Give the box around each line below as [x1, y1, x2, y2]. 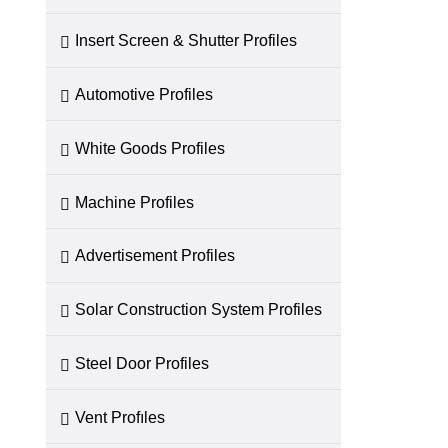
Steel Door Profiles [75, 353, 210, 372]
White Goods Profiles [75, 138, 226, 157]
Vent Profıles [75, 407, 166, 426]
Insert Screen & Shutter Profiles [75, 31, 298, 50]
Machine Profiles [75, 192, 195, 211]
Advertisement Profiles [75, 246, 236, 265]
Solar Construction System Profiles [75, 300, 323, 319]
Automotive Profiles [75, 85, 214, 104]
